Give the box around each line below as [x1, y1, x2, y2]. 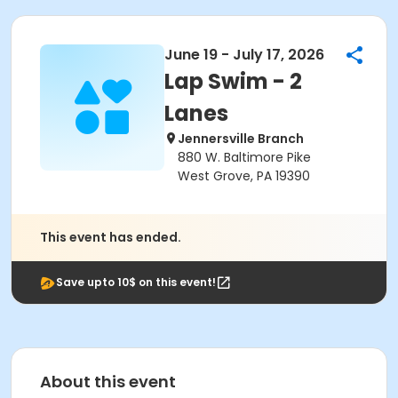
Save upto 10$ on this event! [56, 275, 216, 290]
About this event [40, 370, 176, 393]
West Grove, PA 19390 [178, 167, 310, 185]
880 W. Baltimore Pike [178, 148, 311, 166]
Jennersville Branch [178, 130, 304, 147]
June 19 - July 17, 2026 [164, 44, 324, 65]
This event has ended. [40, 228, 181, 246]
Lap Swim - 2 [164, 67, 302, 96]
